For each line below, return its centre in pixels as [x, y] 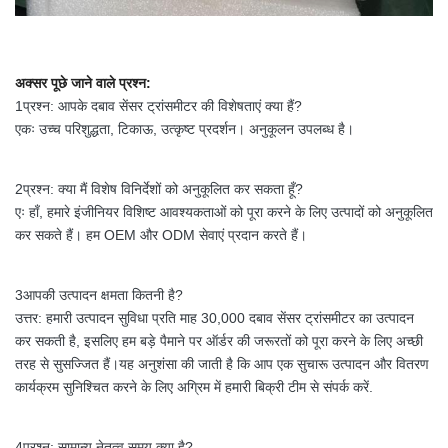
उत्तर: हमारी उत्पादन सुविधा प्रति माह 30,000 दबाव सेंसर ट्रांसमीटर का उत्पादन [214, 318]
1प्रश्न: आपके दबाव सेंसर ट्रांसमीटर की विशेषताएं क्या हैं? [158, 106]
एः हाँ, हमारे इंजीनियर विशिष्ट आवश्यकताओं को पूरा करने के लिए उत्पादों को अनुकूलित [224, 212]
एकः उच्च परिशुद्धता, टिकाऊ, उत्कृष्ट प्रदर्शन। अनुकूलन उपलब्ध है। [184, 129]
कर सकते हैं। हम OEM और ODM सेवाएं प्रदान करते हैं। [161, 235]
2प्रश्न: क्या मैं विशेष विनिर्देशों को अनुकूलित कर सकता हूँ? [159, 189]
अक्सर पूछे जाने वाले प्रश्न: [83, 83]
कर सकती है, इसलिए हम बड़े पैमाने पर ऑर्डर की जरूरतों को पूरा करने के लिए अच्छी [219, 341]
